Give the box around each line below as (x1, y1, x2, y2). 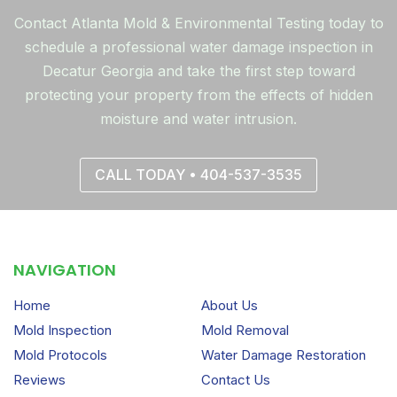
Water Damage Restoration (200, 346, 366, 363)
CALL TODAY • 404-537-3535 (95, 165, 302, 183)
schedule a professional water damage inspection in (24, 38, 373, 57)
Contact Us (200, 370, 270, 388)
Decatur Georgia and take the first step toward (42, 62, 355, 81)
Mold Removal (200, 321, 289, 339)
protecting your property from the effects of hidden (24, 86, 373, 105)
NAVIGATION (13, 258, 116, 281)
